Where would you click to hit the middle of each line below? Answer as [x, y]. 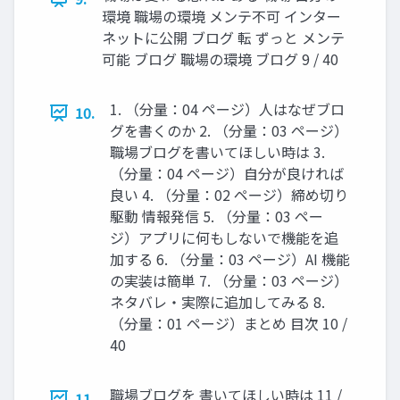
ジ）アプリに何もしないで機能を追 [224, 238]
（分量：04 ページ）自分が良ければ [227, 174]
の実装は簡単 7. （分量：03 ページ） [229, 281]
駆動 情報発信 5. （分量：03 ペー [217, 217]
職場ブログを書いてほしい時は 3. [217, 152]
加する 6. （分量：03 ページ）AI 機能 [230, 259]
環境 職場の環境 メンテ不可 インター [221, 17]
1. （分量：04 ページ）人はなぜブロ [227, 109]
